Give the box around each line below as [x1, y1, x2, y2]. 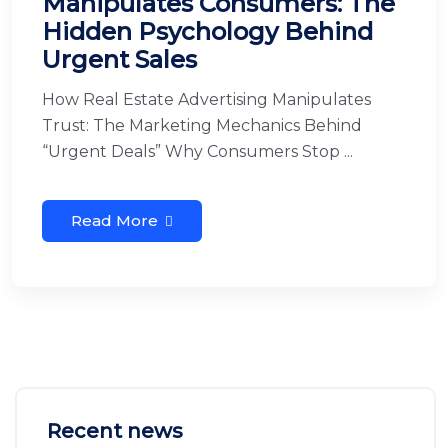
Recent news [47, 419, 183, 443]
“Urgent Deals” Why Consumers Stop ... [42, 142, 353, 161]
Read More [71, 211, 158, 230]
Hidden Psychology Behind [42, 17, 373, 46]
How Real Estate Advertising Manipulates [42, 90, 371, 109]
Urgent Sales [42, 45, 197, 74]
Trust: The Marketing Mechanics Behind [42, 116, 362, 135]
